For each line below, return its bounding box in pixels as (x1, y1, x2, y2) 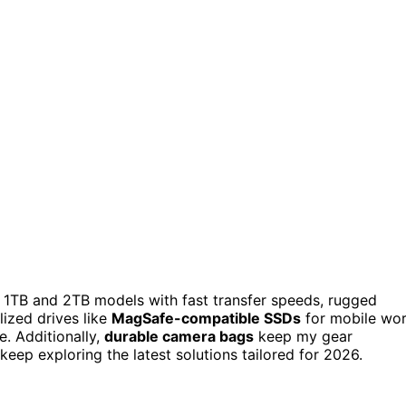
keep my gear (254, 326, 353, 345)
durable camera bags (104, 326, 254, 345)
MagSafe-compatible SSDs (111, 308, 301, 327)
